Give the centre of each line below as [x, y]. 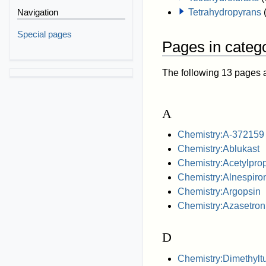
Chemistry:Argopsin [219, 192]
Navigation [38, 12]
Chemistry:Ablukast [218, 149]
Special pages [45, 34]
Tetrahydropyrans [224, 12]
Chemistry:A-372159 [221, 135]
